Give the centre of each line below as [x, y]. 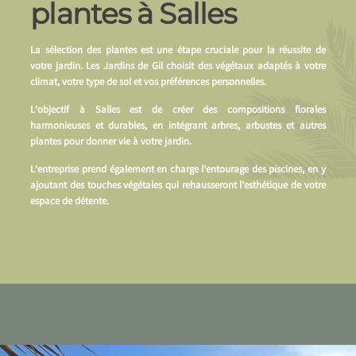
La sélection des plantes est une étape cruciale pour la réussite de [178, 52]
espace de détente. [70, 203]
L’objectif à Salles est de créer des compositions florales [178, 111]
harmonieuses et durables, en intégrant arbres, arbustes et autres [178, 127]
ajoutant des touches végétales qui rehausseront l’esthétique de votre [178, 187]
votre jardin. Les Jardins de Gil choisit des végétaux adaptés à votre [178, 68]
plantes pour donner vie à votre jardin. [111, 143]
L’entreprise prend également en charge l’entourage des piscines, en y [178, 171]
